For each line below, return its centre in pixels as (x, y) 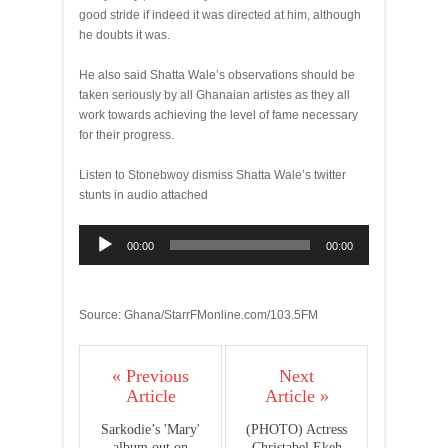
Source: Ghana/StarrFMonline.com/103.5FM (198, 315)
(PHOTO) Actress (296, 429)
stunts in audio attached (143, 195)
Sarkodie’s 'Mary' (150, 429)
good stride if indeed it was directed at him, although (220, 15)
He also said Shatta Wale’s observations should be (217, 75)
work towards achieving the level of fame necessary (218, 115)
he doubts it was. (124, 35)
